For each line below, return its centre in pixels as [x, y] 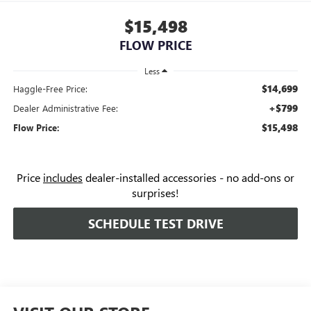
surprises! [155, 193]
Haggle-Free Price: [50, 89]
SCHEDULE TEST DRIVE [155, 224]
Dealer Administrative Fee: [65, 108]
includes [63, 177]
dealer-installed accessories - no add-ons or [188, 177]
